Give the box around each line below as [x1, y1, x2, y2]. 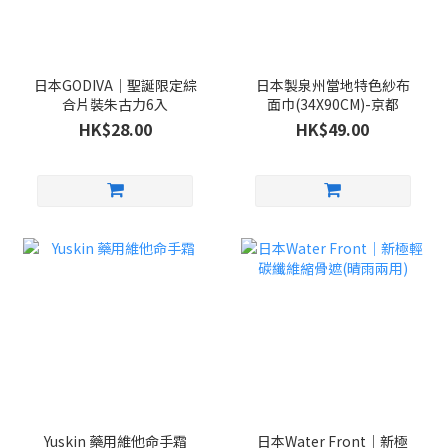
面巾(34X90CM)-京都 [266, 93, 399, 114]
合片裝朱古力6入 [62, 93, 169, 114]
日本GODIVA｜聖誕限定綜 [33, 74, 197, 95]
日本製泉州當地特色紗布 [255, 74, 410, 95]
